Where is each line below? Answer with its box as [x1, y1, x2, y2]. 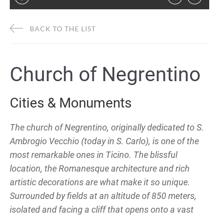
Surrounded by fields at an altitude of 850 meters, [10, 190, 197, 201]
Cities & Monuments [10, 94, 131, 111]
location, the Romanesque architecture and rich [10, 163, 190, 174]
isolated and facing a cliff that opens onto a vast [10, 204, 194, 215]
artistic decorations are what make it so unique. [10, 176, 190, 187]
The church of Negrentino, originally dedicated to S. [10, 122, 204, 132]
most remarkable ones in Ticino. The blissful [10, 149, 177, 160]
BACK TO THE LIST [28, 24, 96, 33]
